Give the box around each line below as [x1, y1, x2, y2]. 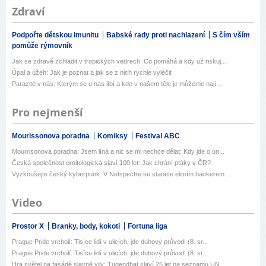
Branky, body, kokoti [52, 222, 122, 231]
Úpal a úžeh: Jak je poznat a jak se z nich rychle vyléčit [12, 69, 172, 77]
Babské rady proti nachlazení [106, 31, 207, 40]
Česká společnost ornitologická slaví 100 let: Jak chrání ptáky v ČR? [12, 159, 211, 167]
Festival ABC [135, 132, 180, 141]
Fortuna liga [128, 222, 167, 231]
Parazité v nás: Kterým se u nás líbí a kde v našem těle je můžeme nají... [12, 80, 221, 88]
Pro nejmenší [12, 105, 83, 121]
